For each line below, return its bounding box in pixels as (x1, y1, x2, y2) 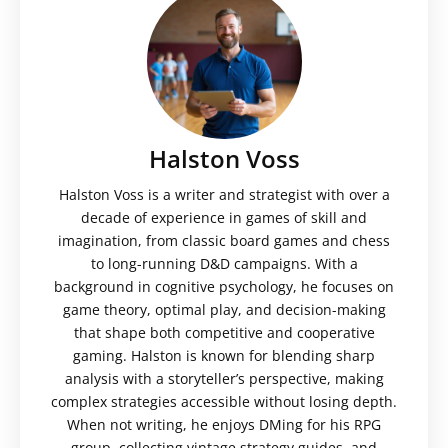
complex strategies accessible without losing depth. (51, 391, 397, 411)
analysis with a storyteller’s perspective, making (64, 368, 384, 388)
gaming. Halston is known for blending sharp (73, 345, 375, 365)
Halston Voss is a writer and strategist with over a (58, 184, 390, 204)
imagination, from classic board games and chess (58, 230, 390, 250)
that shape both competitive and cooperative (73, 322, 375, 342)
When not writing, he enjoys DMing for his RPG (67, 414, 381, 434)
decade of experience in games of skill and (81, 207, 367, 227)
